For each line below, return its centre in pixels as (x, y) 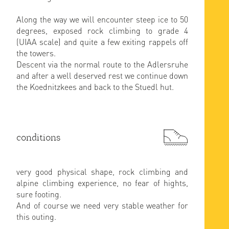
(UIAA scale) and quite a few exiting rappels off (102, 42)
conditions (39, 137)
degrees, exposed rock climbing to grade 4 (102, 30)
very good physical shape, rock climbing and (102, 171)
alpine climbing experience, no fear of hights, (102, 183)
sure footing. (39, 194)
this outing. (36, 216)
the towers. (36, 53)
